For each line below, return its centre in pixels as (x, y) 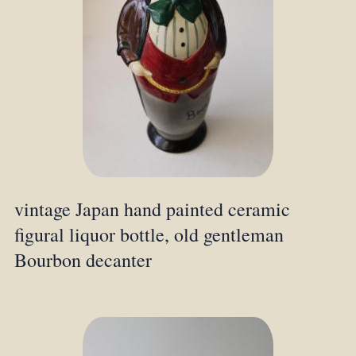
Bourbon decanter (83, 259)
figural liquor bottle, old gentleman (149, 234)
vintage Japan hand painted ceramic (152, 209)
